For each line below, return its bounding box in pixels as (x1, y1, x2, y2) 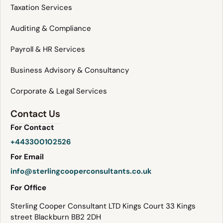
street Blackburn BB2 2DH (10, 212, 101, 222)
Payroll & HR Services (10, 44, 85, 54)
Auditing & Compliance (10, 23, 91, 33)
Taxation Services (10, 2, 72, 12)
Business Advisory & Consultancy (10, 65, 129, 75)
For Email (10, 151, 44, 162)
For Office (10, 183, 46, 193)
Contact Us (10, 107, 60, 120)
